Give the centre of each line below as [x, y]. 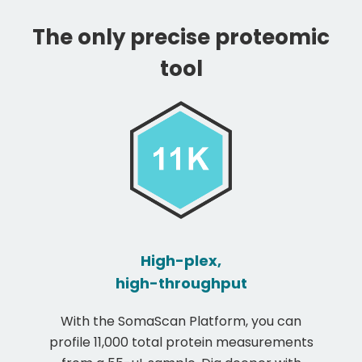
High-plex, [181, 260]
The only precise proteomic [181, 37]
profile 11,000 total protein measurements [181, 342]
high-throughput [181, 283]
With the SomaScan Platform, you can [181, 321]
